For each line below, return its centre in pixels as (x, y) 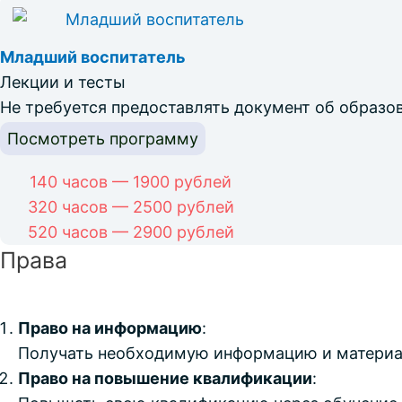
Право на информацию (110, 328)
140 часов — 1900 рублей (131, 182)
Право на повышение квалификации (165, 379)
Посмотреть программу (103, 139)
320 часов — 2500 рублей (131, 207)
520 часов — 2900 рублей (131, 232)
